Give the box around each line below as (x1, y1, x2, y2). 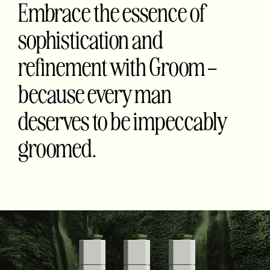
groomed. (18, 133, 96, 163)
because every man (18, 78, 172, 108)
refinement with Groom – (18, 51, 217, 81)
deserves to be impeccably (18, 105, 227, 136)
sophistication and (18, 24, 163, 54)
